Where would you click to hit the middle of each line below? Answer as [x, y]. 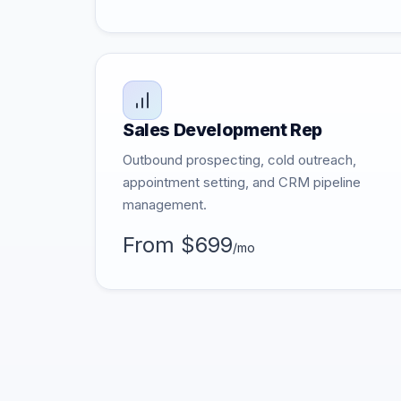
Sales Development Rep [222, 130]
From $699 [178, 245]
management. [165, 205]
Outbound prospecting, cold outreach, [239, 160]
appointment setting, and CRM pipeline [242, 182]
